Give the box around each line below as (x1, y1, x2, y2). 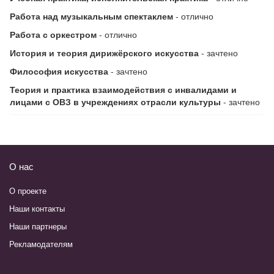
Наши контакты (9, 202, 65, 214)
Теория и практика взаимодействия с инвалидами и (10, 83, 237, 95)
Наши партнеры (9, 220, 67, 232)
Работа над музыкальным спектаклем (10, 9, 173, 22)
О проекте (9, 184, 46, 196)
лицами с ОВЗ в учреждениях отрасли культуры (10, 95, 221, 108)
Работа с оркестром (10, 28, 97, 40)
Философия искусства (10, 64, 108, 77)
